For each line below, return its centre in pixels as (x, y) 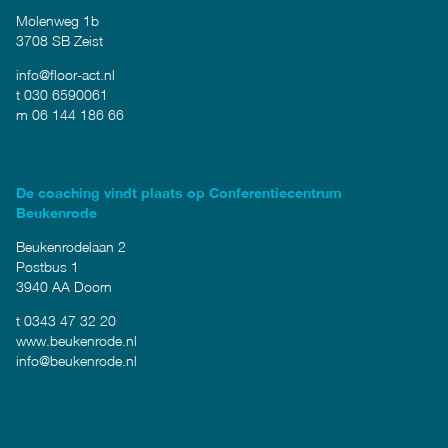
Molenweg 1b (57, 20)
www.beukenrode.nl (76, 340)
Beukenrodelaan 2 (71, 246)
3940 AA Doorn (64, 286)
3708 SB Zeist (59, 40)
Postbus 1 (47, 266)
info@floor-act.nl (65, 74)
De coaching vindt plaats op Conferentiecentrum (179, 192)
